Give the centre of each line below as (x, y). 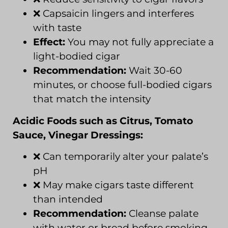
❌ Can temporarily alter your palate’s (121, 157)
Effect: (49, 42)
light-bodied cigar (77, 56)
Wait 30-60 (154, 71)
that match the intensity (92, 99)
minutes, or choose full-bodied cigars (122, 85)
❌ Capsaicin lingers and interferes (113, 14)
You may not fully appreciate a (139, 42)
